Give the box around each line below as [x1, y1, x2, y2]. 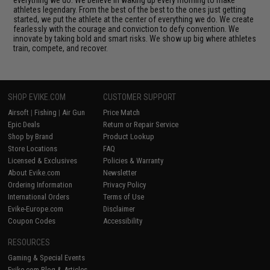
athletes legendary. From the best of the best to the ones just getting [13, 4, 246, 14]
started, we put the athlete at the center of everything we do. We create [13, 14, 254, 24]
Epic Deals [8, 119, 40, 129]
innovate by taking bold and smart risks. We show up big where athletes [13, 33, 257, 43]
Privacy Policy [103, 180, 146, 189]
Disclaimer [103, 204, 136, 213]
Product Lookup [103, 131, 155, 141]
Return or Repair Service [103, 119, 179, 129]
